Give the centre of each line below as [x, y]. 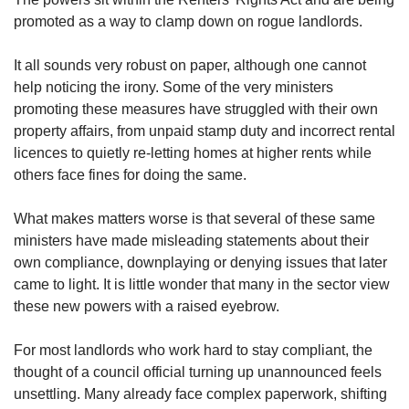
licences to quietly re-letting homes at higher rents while [193, 153]
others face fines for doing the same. [130, 175]
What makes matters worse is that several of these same [194, 219]
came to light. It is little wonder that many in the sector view [202, 284]
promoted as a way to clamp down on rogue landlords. [188, 21]
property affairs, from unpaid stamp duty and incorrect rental [204, 131]
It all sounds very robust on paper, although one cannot [190, 65]
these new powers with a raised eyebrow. [147, 306]
